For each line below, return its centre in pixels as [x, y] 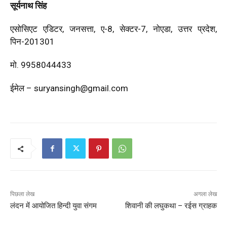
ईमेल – [21, 88]
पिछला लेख [22, 194]
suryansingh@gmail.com [81, 88]
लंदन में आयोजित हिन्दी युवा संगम [53, 206]
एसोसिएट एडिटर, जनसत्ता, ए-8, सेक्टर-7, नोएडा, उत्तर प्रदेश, [113, 29]
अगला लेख [205, 194]
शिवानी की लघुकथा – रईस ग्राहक [171, 206]
